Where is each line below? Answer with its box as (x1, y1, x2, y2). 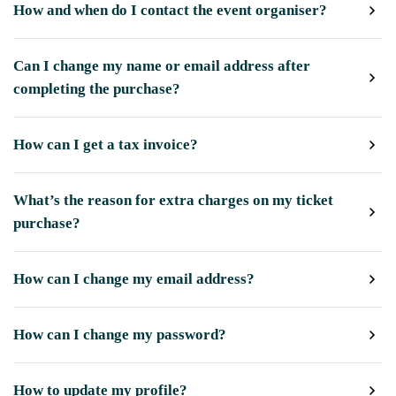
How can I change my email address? (13, 270, 255, 287)
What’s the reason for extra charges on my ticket (13, 192, 333, 209)
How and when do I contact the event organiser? (13, 2, 327, 19)
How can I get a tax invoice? (13, 136, 198, 153)
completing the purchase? (13, 80, 180, 97)
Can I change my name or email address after (13, 57, 310, 74)
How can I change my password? (13, 326, 226, 343)
